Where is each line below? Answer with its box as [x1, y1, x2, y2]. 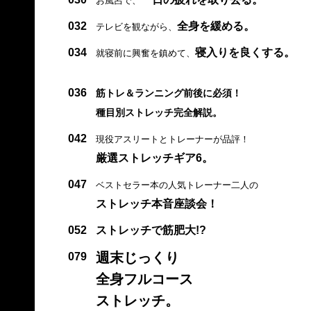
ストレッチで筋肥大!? [95, 224, 206, 236]
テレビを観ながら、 [95, 21, 177, 32]
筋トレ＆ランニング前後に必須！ [95, 87, 242, 99]
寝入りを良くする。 [194, 46, 295, 58]
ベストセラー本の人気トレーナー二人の [95, 179, 258, 190]
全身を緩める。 [176, 19, 255, 32]
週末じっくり [95, 249, 179, 265]
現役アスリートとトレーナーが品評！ [95, 133, 249, 144]
